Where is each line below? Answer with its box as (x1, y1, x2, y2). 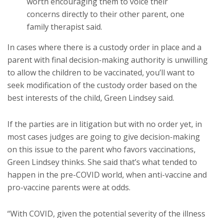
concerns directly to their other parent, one (27, 8, 184, 19)
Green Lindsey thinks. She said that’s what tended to (7, 156, 197, 167)
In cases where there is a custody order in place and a (7, 41, 201, 53)
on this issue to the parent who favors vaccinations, (7, 144, 196, 155)
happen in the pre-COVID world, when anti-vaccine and (7, 169, 207, 180)
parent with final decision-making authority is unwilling (7, 54, 208, 65)
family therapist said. (27, 21, 102, 32)
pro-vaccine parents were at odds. (7, 182, 130, 193)
